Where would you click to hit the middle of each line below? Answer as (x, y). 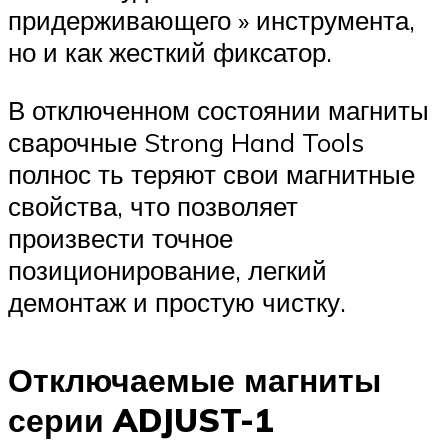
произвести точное (120, 237)
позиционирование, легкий (167, 269)
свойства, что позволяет (153, 205)
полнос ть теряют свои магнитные (211, 173)
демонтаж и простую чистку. (177, 301)
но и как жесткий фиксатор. (170, 52)
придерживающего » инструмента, (211, 20)
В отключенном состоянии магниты (218, 109)
